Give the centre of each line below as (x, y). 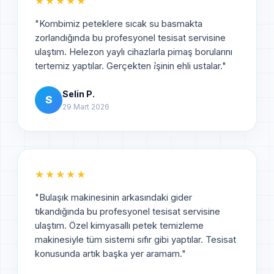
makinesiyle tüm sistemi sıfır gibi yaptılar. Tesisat (135, 239)
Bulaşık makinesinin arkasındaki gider (116, 197)
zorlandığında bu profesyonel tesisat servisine (130, 38)
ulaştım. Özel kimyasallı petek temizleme (119, 225)
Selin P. (79, 94)
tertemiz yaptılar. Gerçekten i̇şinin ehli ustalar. (128, 66)
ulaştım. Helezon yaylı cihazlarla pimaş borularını (134, 52)
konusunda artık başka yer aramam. (108, 254)
